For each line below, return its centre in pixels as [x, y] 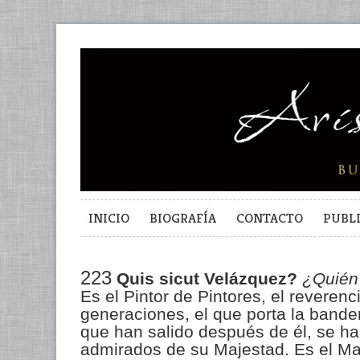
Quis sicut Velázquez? [207, 278]
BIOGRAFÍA [183, 217]
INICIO [109, 217]
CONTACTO [270, 217]
